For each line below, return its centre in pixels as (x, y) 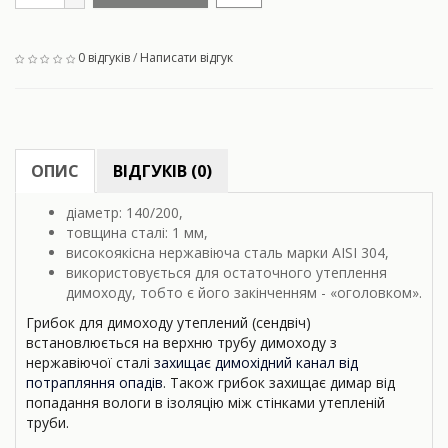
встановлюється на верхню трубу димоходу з (181, 343)
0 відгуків (103, 58)
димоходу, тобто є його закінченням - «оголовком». (244, 293)
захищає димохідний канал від (256, 363)
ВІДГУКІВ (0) (162, 171)
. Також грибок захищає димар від (279, 383)
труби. (47, 423)
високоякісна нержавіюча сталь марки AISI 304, (227, 253)
